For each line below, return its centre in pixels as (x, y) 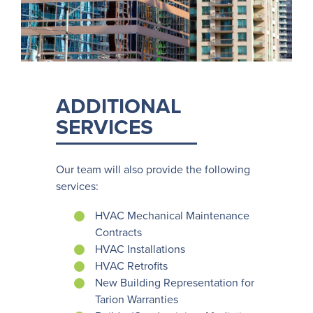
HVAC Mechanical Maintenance (172, 216)
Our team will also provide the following (153, 169)
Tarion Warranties (137, 300)
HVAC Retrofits (131, 267)
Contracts (118, 233)
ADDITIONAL (119, 106)
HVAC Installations (140, 250)
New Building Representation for (175, 283)
